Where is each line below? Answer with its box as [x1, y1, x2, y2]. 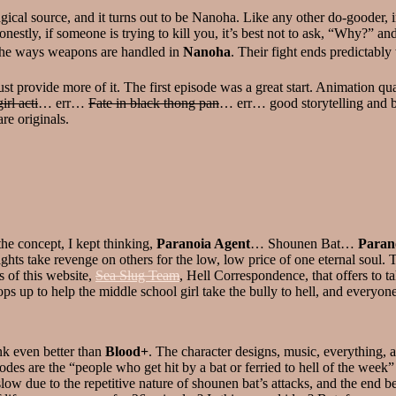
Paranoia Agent [156, 235, 250, 251]
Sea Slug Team [95, 267, 179, 283]
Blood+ [105, 343, 148, 359]
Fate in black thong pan [88, 95, 219, 110]
